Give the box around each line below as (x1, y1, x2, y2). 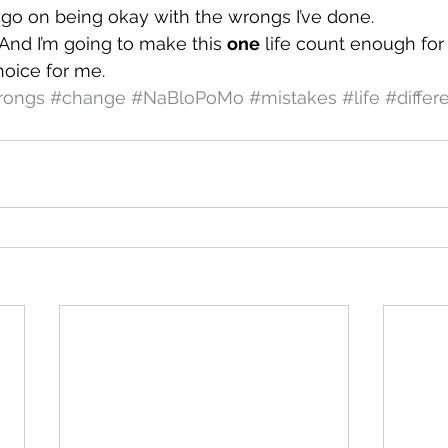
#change (50, 87, 126, 108)
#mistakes (249, 87, 337, 108)
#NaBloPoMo (131, 87, 244, 108)
